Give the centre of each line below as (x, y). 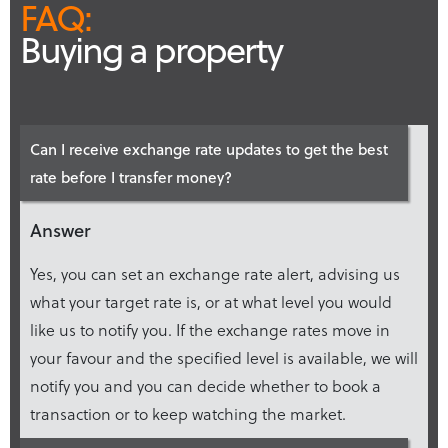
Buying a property (151, 48)
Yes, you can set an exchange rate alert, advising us (215, 273)
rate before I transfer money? (131, 176)
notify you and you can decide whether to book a (205, 385)
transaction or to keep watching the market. (188, 413)
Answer (60, 229)
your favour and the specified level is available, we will (224, 357)
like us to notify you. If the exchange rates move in (210, 329)
